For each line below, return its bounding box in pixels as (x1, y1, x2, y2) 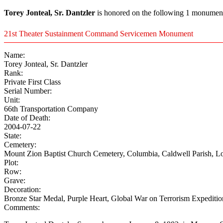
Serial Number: (4, 87, 52, 96)
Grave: (4, 176, 25, 185)
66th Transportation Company (4, 105, 98, 113)
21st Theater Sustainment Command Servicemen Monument (4, 29, 193, 38)
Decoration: (4, 185, 41, 194)
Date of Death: (4, 113, 50, 122)
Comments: (4, 203, 40, 212)
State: (4, 131, 21, 140)
